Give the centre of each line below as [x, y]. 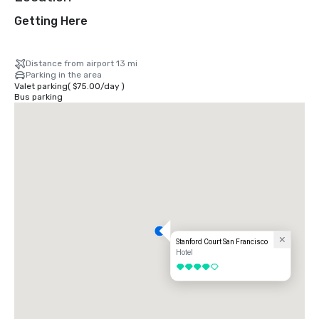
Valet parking [41, 87]
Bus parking [38, 97]
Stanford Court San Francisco [222, 242]
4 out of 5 [190, 267]
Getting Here [51, 21]
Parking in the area [64, 75]
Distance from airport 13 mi [82, 64]
